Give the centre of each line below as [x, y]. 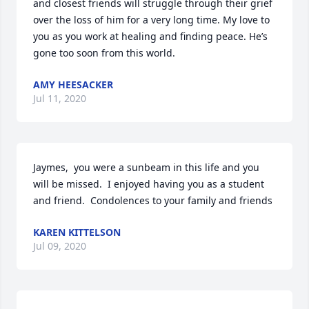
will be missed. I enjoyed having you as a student [149, 184]
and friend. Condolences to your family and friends [153, 200]
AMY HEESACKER [73, 84]
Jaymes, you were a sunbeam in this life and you [146, 167]
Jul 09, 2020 [60, 246]
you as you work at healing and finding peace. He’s [150, 36]
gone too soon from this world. [104, 53]
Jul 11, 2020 [60, 98]
